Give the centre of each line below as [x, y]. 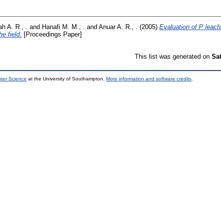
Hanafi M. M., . [63, 27]
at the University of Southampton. [66, 78]
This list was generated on [173, 56]
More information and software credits [149, 78]
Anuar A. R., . [118, 27]
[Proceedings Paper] [52, 34]
